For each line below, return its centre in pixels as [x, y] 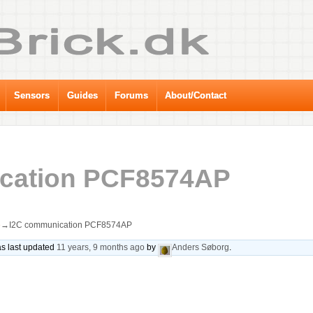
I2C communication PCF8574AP [71, 225]
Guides [82, 95]
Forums [131, 95]
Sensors [32, 95]
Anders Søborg [201, 247]
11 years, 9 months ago [101, 247]
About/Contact [196, 95]
